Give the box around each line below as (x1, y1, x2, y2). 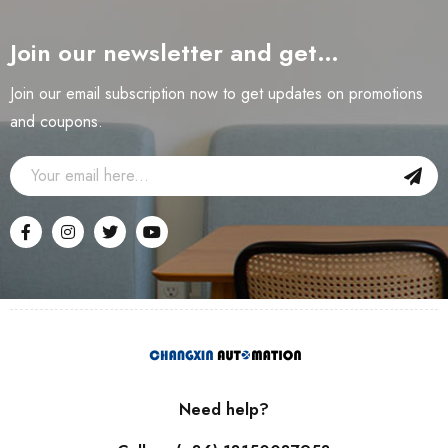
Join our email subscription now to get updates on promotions (10, 81, 423, 105)
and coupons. (10, 109, 103, 133)
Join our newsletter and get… (10, 34, 339, 70)
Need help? (179, 397, 269, 421)
